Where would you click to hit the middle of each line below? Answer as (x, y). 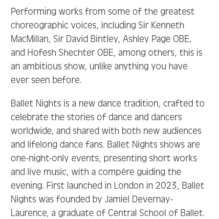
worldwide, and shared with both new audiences (106, 131)
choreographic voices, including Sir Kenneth (98, 25)
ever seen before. (46, 80)
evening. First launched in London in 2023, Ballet (108, 186)
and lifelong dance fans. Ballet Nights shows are (106, 145)
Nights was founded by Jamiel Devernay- (92, 199)
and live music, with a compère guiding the (96, 172)
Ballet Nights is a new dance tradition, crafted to (108, 104)
